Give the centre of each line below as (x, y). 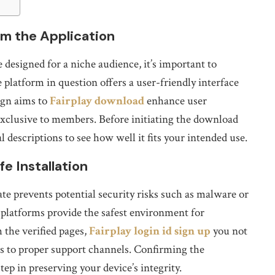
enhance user (176, 101)
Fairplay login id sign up (150, 231)
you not (229, 231)
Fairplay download (97, 101)
